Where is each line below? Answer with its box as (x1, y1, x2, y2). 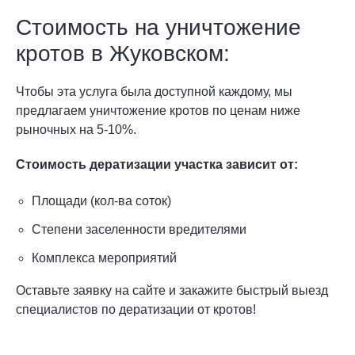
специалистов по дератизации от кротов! (16, 303, 256, 316)
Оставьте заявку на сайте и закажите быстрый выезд (16, 284, 328, 297)
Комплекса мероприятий (32, 251, 177, 265)
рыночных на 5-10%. (16, 123, 136, 136)
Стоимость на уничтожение (16, 15, 301, 40)
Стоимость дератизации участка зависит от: (16, 158, 298, 171)
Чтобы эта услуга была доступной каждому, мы (16, 85, 292, 98)
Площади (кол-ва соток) (32, 194, 171, 208)
